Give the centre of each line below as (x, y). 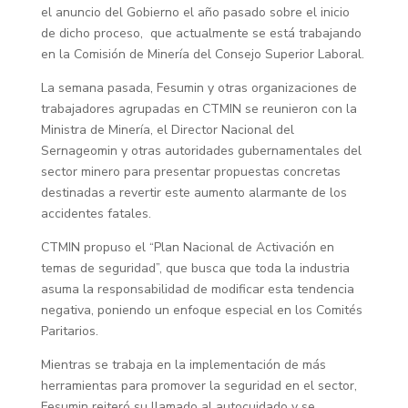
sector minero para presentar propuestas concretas (190, 172)
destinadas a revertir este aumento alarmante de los (194, 193)
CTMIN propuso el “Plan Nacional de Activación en (187, 248)
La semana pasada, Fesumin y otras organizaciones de (199, 88)
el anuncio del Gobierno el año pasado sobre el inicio (195, 13)
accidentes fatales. (96, 214)
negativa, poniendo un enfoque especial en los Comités (201, 311)
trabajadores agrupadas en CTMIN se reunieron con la (199, 109)
